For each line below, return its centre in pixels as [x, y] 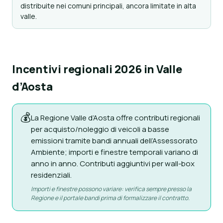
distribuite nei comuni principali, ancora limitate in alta [108, 6]
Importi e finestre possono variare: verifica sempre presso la [111, 189]
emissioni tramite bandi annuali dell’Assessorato [114, 141]
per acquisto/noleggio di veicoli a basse [100, 129]
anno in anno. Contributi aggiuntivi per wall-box [113, 164]
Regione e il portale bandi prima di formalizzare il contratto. [110, 198]
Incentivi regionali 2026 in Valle [97, 69]
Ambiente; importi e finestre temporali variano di [114, 152]
